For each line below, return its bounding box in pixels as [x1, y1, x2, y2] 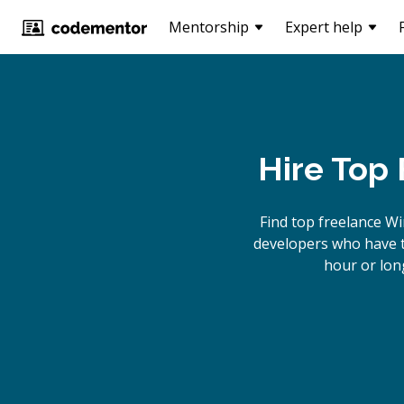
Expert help [285, 17, 363, 37]
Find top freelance [260, 212, 385, 232]
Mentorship [169, 17, 249, 37]
